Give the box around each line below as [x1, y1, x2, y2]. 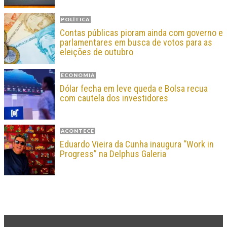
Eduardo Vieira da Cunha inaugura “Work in [60, 139, 214, 150]
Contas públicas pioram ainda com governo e [60, 27, 223, 39]
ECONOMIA [61, 72, 95, 79]
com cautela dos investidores [60, 93, 168, 104]
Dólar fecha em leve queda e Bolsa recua [60, 83, 208, 94]
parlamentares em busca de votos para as [60, 37, 212, 48]
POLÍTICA [61, 16, 90, 23]
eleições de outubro [60, 47, 133, 58]
